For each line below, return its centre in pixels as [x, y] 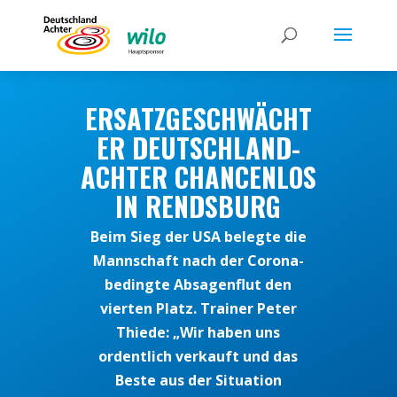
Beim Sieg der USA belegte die [198, 237]
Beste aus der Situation [198, 381]
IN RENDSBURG [198, 206]
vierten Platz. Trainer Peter [198, 309]
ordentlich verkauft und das [198, 357]
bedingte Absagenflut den [198, 285]
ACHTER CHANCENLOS [198, 176]
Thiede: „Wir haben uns [198, 333]
